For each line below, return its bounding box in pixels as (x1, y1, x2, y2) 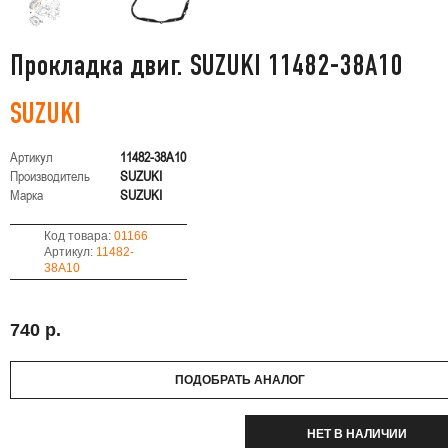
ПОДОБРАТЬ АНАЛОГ (174, 373, 305, 387)
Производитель (10, 167, 90, 184)
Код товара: (43, 229, 114, 243)
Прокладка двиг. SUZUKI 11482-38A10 (10, 54, 403, 81)
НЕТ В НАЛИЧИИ (306, 427, 407, 441)
